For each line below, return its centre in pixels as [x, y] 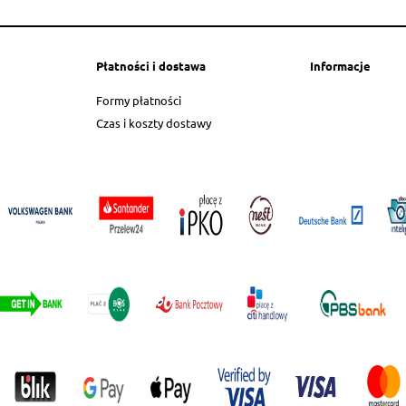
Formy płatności [139, 101]
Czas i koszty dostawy [154, 123]
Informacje [340, 65]
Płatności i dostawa [151, 65]
